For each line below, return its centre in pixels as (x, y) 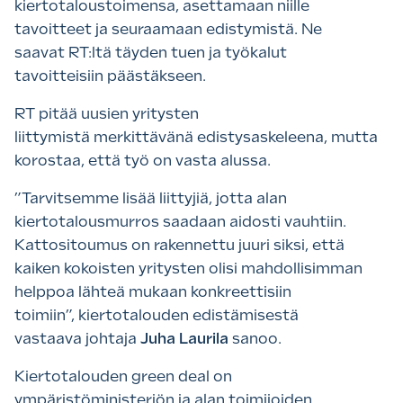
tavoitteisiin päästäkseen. (112, 76)
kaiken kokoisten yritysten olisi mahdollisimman (188, 269)
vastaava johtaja (77, 339)
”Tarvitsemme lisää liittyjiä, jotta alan (151, 199)
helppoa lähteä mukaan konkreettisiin (153, 292)
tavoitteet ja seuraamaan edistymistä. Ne (168, 30)
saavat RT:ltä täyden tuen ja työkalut (151, 53)
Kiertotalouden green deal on (123, 377)
